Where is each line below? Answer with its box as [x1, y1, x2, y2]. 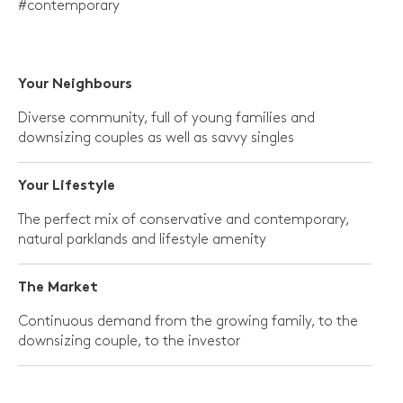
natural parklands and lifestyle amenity [18, 232, 266, 246]
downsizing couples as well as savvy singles [18, 130, 294, 145]
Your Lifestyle [18, 179, 115, 193]
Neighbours [52, 77, 132, 92]
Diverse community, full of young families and [18, 111, 315, 125]
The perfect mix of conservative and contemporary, [18, 212, 349, 227]
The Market [18, 281, 98, 295]
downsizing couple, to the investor [18, 334, 240, 348]
